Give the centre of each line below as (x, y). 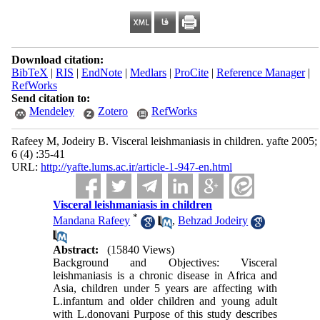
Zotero (112, 111)
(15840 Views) (141, 249)
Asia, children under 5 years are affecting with (165, 288)
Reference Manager (260, 72)
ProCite (191, 72)
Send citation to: (50, 98)
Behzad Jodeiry (213, 221)
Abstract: (76, 249)
